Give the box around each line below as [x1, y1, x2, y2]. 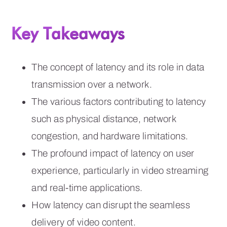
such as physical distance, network [31, 113, 176, 124]
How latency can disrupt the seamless [31, 199, 190, 210]
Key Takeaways [11, 23, 125, 43]
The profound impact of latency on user [31, 147, 195, 159]
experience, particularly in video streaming [31, 165, 209, 176]
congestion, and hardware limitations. [31, 130, 188, 141]
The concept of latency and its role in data [31, 61, 205, 72]
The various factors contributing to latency [31, 96, 206, 107]
